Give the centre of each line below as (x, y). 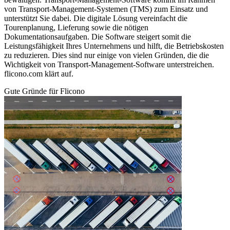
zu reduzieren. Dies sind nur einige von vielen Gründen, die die (107, 55)
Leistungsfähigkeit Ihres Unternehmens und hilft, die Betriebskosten (114, 46)
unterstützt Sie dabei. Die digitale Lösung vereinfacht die (96, 18)
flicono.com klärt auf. (39, 74)
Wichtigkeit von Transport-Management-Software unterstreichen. (109, 65)
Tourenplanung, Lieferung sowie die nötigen (76, 28)
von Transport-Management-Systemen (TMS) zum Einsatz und (106, 9)
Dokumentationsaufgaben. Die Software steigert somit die (98, 37)
